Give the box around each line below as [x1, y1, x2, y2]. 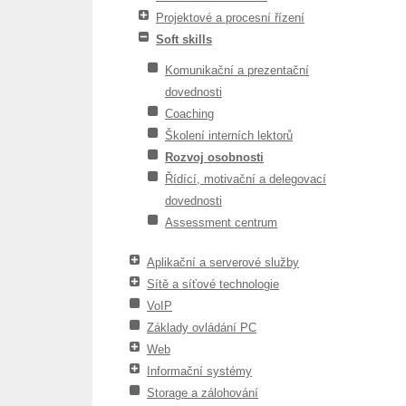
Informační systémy [147, 364, 252, 378]
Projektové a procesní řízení [156, 11, 304, 24]
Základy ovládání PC [147, 321, 256, 334]
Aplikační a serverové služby [147, 256, 299, 269]
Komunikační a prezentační [165, 63, 309, 77]
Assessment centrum [165, 216, 277, 229]
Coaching [165, 107, 214, 121]
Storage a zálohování [147, 386, 258, 400]
